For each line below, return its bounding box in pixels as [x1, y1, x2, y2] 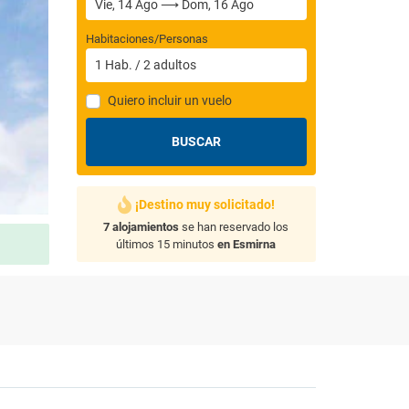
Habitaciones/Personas [85, 32, 208, 46]
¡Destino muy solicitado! [134, 197, 275, 212]
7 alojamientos [103, 220, 180, 234]
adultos [152, 58, 196, 72]
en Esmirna [217, 237, 277, 251]
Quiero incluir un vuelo [107, 93, 232, 108]
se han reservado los [179, 220, 289, 234]
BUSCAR [171, 134, 221, 149]
